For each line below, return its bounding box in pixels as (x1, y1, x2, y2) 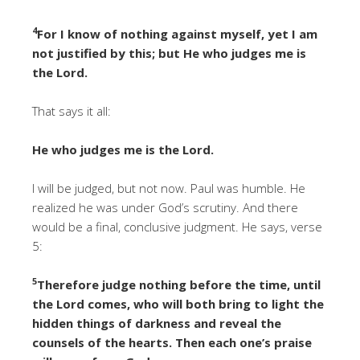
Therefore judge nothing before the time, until (37, 276, 321, 292)
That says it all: (32, 102, 111, 119)
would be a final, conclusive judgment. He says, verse (32, 218, 322, 235)
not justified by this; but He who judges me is (32, 44, 306, 61)
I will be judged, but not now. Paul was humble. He (32, 179, 305, 196)
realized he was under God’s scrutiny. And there (32, 198, 298, 215)
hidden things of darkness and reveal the (32, 314, 281, 331)
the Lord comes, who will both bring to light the (32, 295, 324, 312)
